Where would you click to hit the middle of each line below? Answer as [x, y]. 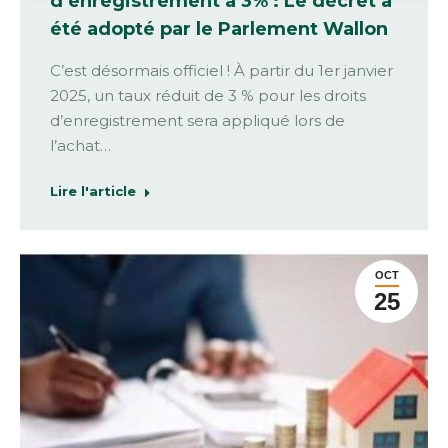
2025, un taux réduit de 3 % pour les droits [208, 95]
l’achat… [80, 145]
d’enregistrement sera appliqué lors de [197, 120]
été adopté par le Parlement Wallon [219, 28]
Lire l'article [93, 190]
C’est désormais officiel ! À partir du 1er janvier [221, 70]
